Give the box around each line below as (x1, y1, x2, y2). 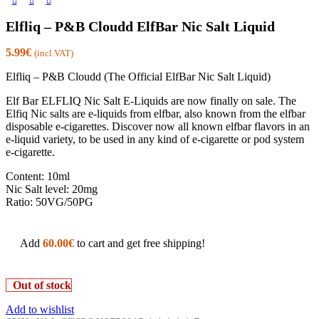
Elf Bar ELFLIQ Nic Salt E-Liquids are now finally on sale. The (6, 95, 296, 108)
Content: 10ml (6, 170, 70, 183)
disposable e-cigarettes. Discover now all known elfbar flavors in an (6, 120, 310, 133)
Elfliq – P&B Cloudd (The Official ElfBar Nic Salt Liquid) (6, 70, 271, 83)
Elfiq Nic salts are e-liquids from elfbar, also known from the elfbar (6, 108, 305, 120)
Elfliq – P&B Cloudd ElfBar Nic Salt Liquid (6, 19, 275, 35)
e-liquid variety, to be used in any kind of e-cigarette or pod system (6, 133, 304, 146)
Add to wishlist (6, 303, 74, 316)
